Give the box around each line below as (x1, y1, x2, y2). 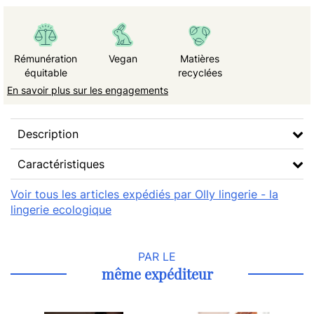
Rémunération (14, 53, 77, 64)
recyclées (177, 67, 222, 78)
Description (18, 127, 78, 141)
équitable (24, 67, 67, 78)
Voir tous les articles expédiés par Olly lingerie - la (11, 187, 278, 201)
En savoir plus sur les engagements (7, 84, 168, 96)
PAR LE (138, 250, 176, 264)
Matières (180, 53, 219, 64)
